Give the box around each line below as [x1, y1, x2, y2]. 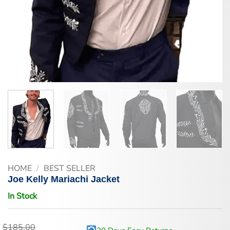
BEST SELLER [43, 162, 95, 174]
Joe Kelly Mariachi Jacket [8, 174, 120, 184]
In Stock [8, 190, 37, 202]
